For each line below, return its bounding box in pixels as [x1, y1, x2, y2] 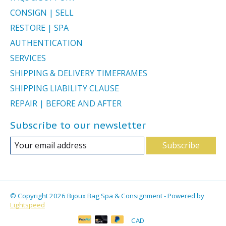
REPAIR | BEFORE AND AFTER [10, 98, 122, 109]
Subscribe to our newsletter [10, 119, 146, 132]
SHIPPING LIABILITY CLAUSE [10, 83, 119, 94]
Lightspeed [10, 200, 45, 210]
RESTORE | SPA [10, 22, 69, 34]
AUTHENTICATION [10, 37, 83, 49]
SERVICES [10, 52, 46, 64]
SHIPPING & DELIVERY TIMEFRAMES [10, 68, 147, 79]
